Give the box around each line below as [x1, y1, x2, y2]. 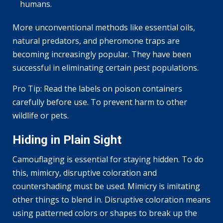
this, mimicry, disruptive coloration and [12, 167, 157, 178]
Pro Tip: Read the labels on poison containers [12, 83, 182, 94]
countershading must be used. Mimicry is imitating [12, 180, 200, 192]
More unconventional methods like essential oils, [12, 21, 195, 33]
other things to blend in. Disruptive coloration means [12, 194, 211, 205]
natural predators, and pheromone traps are [12, 35, 180, 46]
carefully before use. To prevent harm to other [12, 96, 187, 108]
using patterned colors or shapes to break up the [12, 207, 197, 219]
